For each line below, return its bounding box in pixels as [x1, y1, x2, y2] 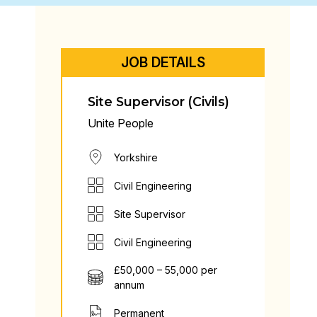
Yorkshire [114, 151, 158, 163]
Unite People [88, 116, 154, 130]
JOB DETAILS [120, 54, 205, 71]
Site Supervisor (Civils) [88, 94, 229, 109]
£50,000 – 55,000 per [114, 264, 217, 276]
